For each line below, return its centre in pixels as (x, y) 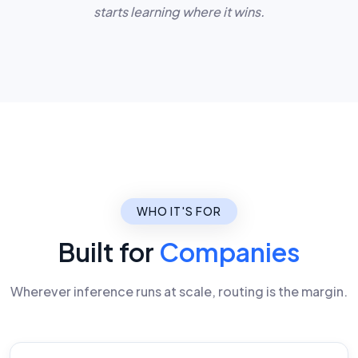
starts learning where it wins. (179, 11)
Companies (229, 251)
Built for (109, 251)
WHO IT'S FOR (179, 211)
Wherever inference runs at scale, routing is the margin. (179, 291)
